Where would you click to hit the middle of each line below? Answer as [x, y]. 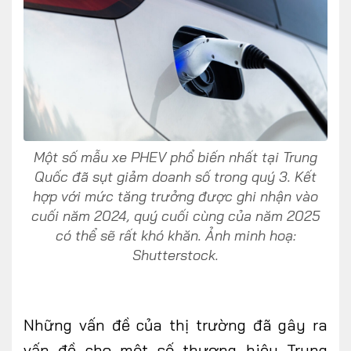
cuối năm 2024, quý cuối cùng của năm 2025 [175, 215]
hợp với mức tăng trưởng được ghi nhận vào [175, 196]
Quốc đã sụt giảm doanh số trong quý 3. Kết [175, 176]
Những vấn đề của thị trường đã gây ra [175, 324]
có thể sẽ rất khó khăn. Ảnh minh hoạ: [175, 235]
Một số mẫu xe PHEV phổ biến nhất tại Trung [175, 157]
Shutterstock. [175, 255]
